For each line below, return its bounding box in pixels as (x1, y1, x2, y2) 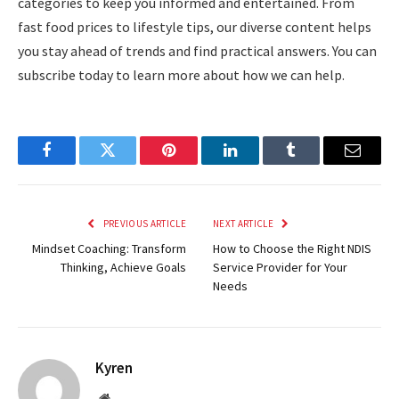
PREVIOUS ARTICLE (101, 216, 186, 230)
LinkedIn (228, 155, 288, 172)
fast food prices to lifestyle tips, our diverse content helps (18, 17, 371, 36)
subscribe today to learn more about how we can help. (18, 65, 345, 84)
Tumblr (289, 155, 338, 172)
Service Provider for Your (213, 258, 347, 275)
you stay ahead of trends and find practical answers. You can (18, 41, 377, 60)
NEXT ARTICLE (213, 216, 276, 230)
